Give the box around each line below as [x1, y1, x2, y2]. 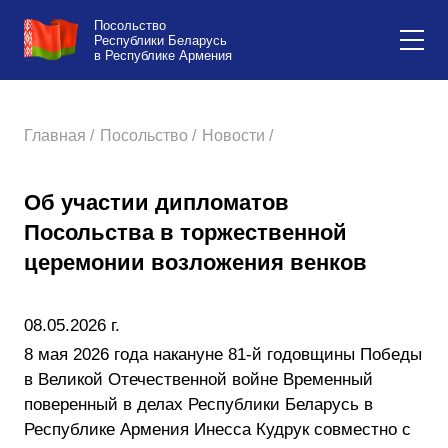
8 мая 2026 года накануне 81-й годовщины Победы [24, 345, 422, 364]
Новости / [202, 127, 273, 144]
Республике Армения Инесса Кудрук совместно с [24, 420, 411, 439]
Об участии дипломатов [24, 190, 289, 215]
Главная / [24, 127, 94, 144]
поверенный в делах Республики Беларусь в [24, 395, 373, 414]
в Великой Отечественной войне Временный [24, 370, 373, 389]
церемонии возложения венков [24, 250, 367, 275]
